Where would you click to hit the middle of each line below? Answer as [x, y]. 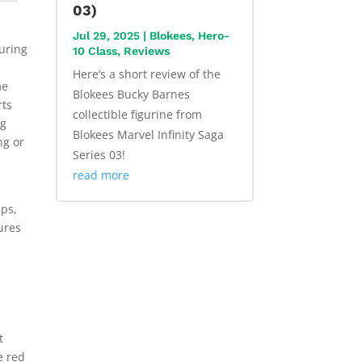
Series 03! [99, 155]
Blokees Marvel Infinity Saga [148, 135]
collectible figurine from [137, 115]
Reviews [146, 51]
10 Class [95, 51]
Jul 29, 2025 [106, 36]
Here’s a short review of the [146, 74]
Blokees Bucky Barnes [131, 95]
